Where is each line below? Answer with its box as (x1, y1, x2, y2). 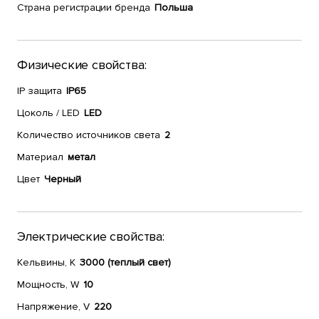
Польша (155, 1, 193, 14)
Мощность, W (17, 278, 79, 291)
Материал (17, 151, 63, 163)
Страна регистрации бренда (17, 1, 150, 14)
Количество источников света (17, 129, 160, 141)
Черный (44, 173, 81, 185)
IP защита (17, 85, 62, 97)
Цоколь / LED (17, 107, 80, 119)
